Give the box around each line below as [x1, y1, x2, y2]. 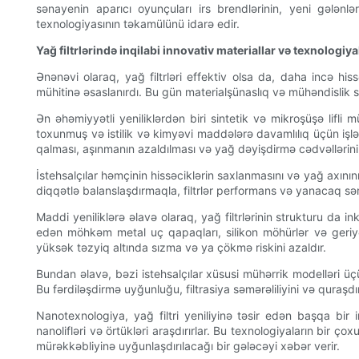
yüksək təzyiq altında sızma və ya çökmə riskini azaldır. [36, 240, 326, 255]
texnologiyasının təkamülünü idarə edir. [36, 17, 240, 31]
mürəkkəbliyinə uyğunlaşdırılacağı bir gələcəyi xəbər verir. [36, 339, 340, 353]
